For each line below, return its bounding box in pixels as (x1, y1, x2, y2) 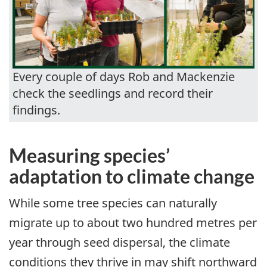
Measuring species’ (9, 143, 170, 167)
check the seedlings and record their (13, 85, 213, 101)
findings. (13, 101, 60, 118)
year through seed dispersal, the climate (9, 234, 230, 251)
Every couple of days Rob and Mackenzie (13, 68, 235, 85)
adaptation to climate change (9, 164, 254, 188)
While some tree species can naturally (9, 195, 217, 212)
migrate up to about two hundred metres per (9, 215, 257, 231)
